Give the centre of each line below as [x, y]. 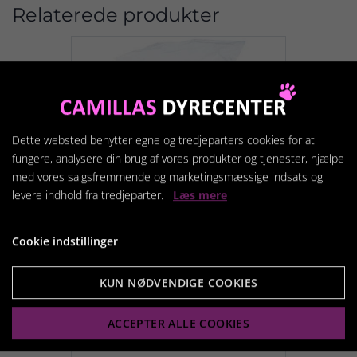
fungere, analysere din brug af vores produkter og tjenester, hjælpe [178, 158]
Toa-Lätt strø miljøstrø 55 [174, 292]
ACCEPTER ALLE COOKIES [178, 323]
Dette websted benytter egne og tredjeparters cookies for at [163, 139]
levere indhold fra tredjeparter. [92, 194]
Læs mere [200, 194]
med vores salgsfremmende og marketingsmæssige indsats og [167, 176]
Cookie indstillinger [65, 241]
